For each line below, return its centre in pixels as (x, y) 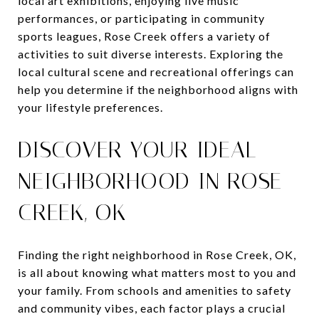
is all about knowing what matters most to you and (157, 272)
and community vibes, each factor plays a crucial (152, 308)
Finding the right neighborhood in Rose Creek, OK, (157, 254)
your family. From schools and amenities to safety (155, 290)
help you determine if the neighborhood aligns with (158, 89)
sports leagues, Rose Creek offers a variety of (144, 36)
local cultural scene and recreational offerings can (156, 71)
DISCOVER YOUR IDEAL (137, 149)
